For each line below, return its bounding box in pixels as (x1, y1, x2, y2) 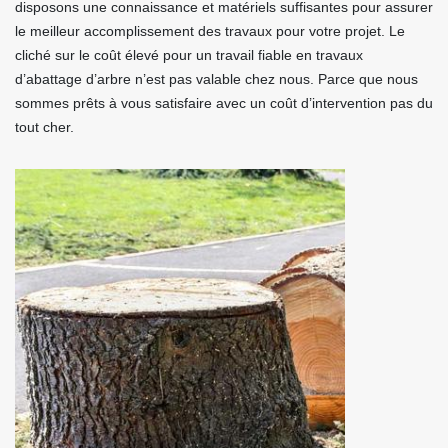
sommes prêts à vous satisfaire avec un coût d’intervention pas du (15, 95, 433, 111)
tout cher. (15, 119, 74, 135)
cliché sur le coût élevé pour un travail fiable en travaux (15, 47, 363, 63)
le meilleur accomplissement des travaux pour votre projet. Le (15, 23, 405, 39)
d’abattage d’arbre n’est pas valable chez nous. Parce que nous (15, 71, 418, 87)
